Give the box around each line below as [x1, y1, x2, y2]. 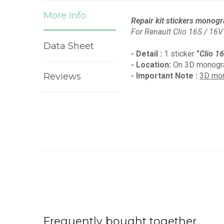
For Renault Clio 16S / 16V [131, 26, 223, 36]
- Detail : [131, 48, 162, 58]
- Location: [131, 59, 171, 69]
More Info [43, 9, 86, 21]
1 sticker [162, 48, 194, 58]
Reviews [43, 70, 81, 82]
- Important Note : [131, 70, 197, 80]
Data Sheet [43, 40, 94, 51]
